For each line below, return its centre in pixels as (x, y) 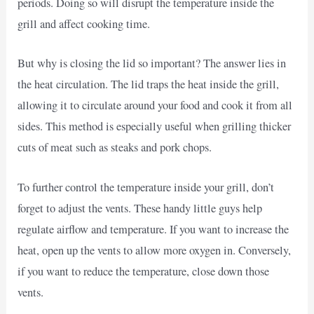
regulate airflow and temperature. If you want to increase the (153, 229)
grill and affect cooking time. (84, 24)
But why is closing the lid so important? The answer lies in (152, 63)
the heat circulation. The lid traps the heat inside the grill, (149, 84)
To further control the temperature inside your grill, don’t (146, 187)
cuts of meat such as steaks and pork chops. (115, 148)
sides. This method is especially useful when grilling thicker (155, 127)
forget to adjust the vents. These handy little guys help (140, 208)
